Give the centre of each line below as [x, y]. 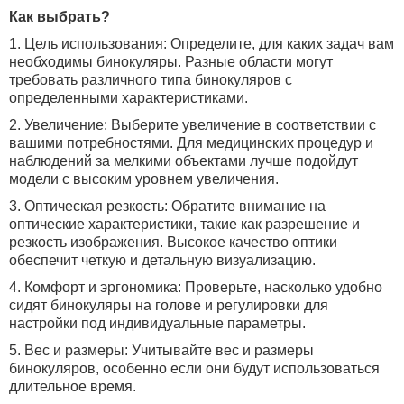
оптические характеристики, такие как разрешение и [184, 224]
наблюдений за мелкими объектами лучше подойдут [184, 161]
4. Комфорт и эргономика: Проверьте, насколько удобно [196, 287]
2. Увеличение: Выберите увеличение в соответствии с [193, 125]
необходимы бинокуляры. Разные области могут [171, 62]
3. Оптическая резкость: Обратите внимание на [167, 206]
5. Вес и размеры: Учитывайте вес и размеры [161, 350]
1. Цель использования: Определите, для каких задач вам [202, 44]
